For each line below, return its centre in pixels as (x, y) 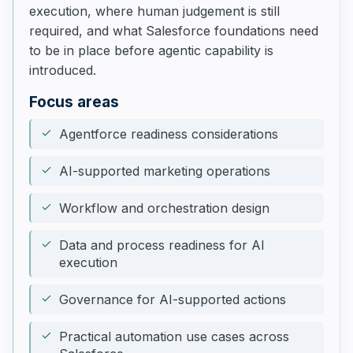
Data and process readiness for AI (162, 245)
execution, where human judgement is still (154, 11)
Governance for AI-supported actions (173, 299)
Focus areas (74, 102)
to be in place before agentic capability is (151, 50)
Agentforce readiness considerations (169, 134)
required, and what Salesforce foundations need (174, 31)
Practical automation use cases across (174, 336)
